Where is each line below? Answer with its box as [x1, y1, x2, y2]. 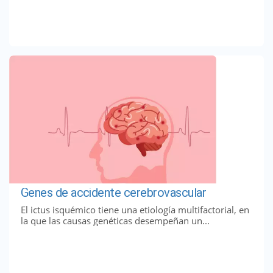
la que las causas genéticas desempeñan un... [20, 214, 210, 227]
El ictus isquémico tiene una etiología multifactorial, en [20, 203, 249, 216]
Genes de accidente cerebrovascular [20, 185, 207, 200]
